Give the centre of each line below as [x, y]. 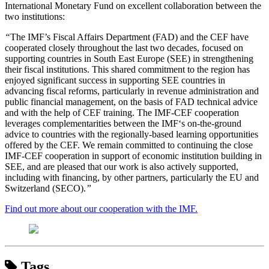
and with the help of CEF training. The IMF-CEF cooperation [122, 113]
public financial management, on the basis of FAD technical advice [131, 102]
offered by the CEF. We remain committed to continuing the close [129, 145]
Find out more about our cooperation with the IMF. [101, 209]
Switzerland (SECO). [45, 189]
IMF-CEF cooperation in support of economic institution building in [133, 156]
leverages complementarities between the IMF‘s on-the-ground [123, 124]
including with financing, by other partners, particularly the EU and [132, 178]
